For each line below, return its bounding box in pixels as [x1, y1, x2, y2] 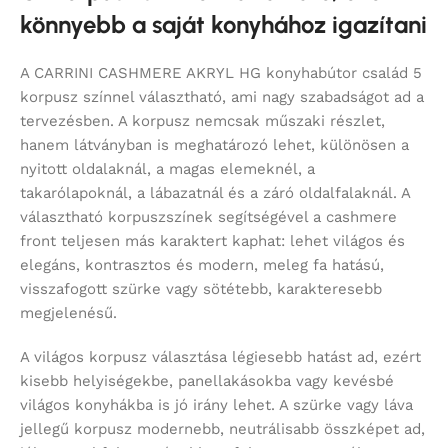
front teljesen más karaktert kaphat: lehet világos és [20, 232, 405, 251]
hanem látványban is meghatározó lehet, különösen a [20, 136, 409, 155]
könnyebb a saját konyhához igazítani [20, 10, 427, 40]
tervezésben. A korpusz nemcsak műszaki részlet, [20, 112, 385, 131]
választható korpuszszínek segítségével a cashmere [20, 208, 397, 227]
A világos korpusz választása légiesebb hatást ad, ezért [20, 348, 421, 367]
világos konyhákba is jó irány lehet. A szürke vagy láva [20, 396, 413, 415]
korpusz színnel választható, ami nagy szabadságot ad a [20, 88, 424, 107]
